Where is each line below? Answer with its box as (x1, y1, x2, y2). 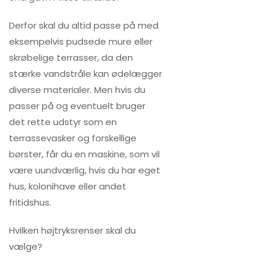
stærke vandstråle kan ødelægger (9, 67, 162, 80)
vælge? (9, 240, 42, 253)
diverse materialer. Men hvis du (9, 83, 145, 96)
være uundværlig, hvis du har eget (9, 164, 160, 176)
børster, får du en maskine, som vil (9, 148, 160, 160)
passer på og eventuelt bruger (9, 100, 145, 112)
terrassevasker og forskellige (9, 132, 136, 144)
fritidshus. (9, 196, 51, 209)
